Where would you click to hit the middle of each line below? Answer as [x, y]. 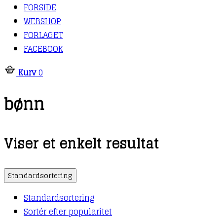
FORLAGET [43, 35]
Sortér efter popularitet [68, 212]
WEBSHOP [42, 21]
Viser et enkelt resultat [81, 143]
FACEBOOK [43, 49]
